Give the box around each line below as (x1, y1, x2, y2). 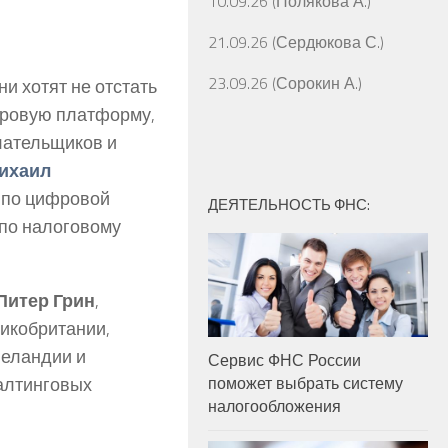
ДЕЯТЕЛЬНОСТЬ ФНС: (208, 193, 370, 217)
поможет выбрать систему (208, 370, 403, 395)
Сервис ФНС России (208, 347, 361, 372)
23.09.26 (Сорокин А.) (208, 71, 362, 96)
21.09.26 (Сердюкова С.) (208, 30, 384, 55)
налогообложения (208, 393, 341, 418)
